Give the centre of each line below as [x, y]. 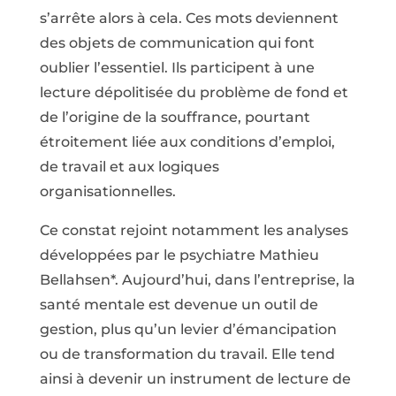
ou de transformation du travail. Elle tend [187, 354]
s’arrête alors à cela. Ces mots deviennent [189, 18]
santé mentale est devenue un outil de [179, 304]
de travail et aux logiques [129, 166]
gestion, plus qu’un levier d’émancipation [188, 329]
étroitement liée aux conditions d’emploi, [187, 141]
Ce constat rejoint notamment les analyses [194, 230]
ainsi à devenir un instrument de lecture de [195, 378]
